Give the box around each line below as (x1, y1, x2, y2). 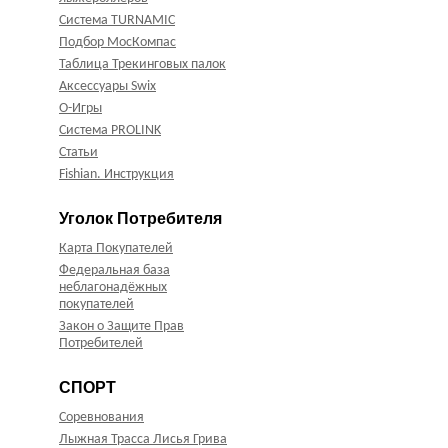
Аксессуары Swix (59, 79, 156, 95)
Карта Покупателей (59, 241, 173, 257)
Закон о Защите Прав (59, 319, 184, 335)
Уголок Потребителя (59, 210, 222, 228)
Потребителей (59, 336, 143, 352)
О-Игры (59, 101, 102, 117)
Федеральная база (59, 263, 170, 279)
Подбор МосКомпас (59, 35, 176, 51)
